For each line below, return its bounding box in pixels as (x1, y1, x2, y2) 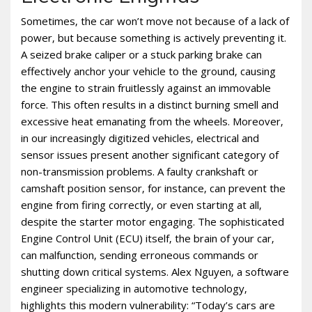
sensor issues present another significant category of (21, 148, 279, 162)
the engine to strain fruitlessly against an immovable (21, 81, 271, 95)
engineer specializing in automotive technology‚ (21, 281, 247, 296)
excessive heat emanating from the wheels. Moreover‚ (21, 114, 283, 129)
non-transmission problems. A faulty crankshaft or (21, 164, 258, 179)
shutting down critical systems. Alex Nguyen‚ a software (21, 265, 289, 279)
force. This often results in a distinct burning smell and (21, 97, 279, 112)
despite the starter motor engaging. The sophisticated (21, 214, 284, 229)
